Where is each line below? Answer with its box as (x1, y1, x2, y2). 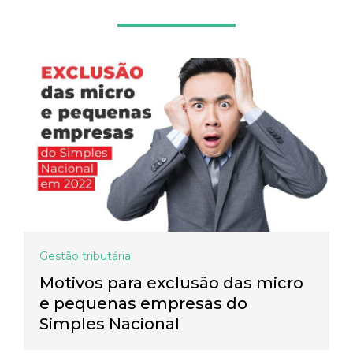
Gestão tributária (39, 249, 131, 264)
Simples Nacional (39, 314, 180, 334)
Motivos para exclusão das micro (39, 273, 303, 293)
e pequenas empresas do (39, 294, 247, 314)
